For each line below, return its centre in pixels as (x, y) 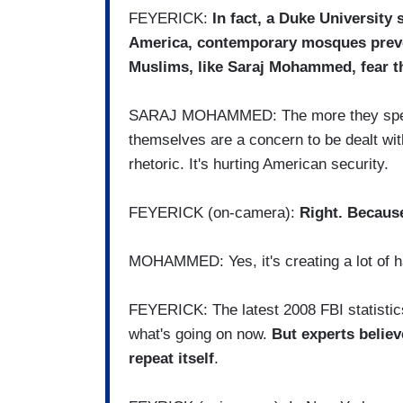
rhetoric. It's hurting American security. (259, 165)
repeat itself (171, 359)
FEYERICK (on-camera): (214, 213)
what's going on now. (200, 335)
